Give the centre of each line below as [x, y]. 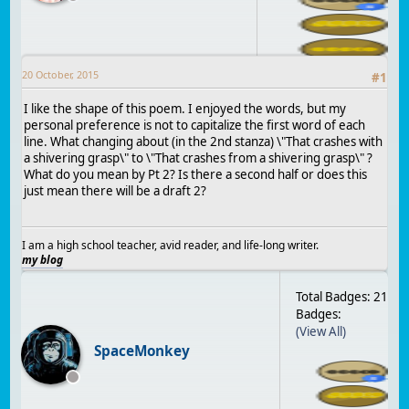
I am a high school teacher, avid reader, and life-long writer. [171, 245]
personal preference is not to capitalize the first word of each [195, 126]
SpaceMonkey [142, 351]
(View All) [320, 331]
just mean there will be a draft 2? [115, 191]
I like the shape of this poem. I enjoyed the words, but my [185, 109]
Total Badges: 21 [341, 296]
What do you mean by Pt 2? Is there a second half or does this [196, 175]
